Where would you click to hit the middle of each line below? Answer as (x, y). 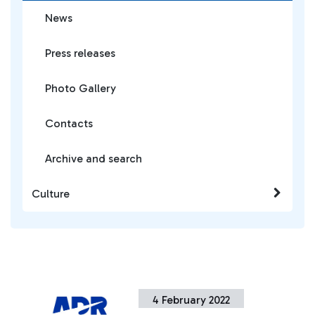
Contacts (69, 123)
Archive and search (94, 159)
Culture (51, 194)
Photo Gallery (81, 88)
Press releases (80, 53)
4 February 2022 (192, 300)
